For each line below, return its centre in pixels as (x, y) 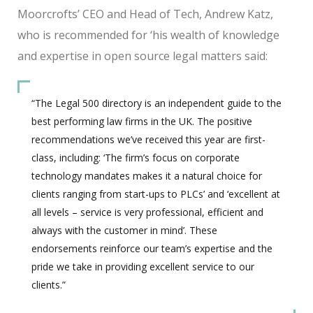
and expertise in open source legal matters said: (143, 56)
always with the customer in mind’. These (124, 230)
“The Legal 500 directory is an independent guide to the (156, 103)
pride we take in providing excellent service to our (143, 266)
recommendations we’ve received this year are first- (148, 139)
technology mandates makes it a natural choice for (147, 175)
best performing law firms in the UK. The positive (142, 121)
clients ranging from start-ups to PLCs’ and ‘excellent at (156, 194)
